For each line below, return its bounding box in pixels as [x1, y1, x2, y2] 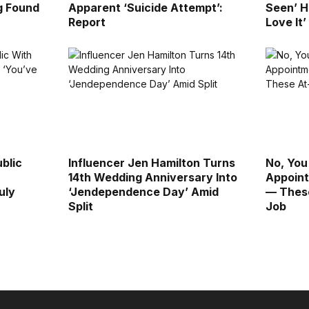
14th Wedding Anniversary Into [68, 170, 237, 184]
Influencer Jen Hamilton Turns [68, 155, 235, 170]
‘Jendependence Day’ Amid [68, 184, 219, 199]
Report [68, 14, 106, 29]
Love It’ [266, 14, 307, 29]
